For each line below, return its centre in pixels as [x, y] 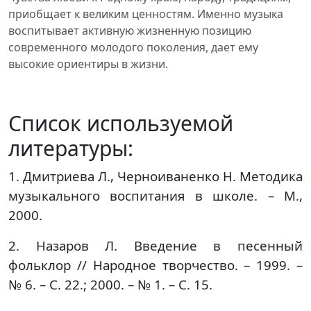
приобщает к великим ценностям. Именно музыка [146, 14]
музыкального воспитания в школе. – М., [155, 195]
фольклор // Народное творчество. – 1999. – [155, 265]
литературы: [71, 148]
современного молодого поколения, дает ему [133, 47]
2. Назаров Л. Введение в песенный [155, 245]
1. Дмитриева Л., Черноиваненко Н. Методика [155, 176]
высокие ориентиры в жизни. [88, 64]
